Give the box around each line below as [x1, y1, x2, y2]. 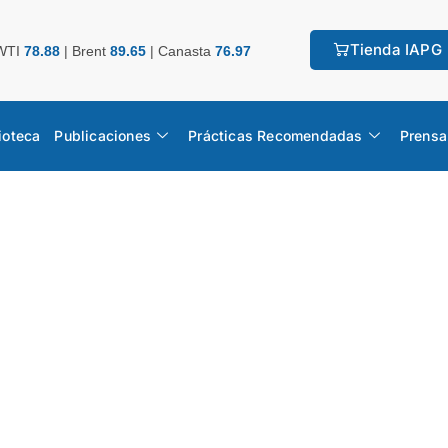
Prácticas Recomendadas [188, 126, 363, 144]
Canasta [158, 43, 215, 60]
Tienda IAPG [349, 40, 442, 60]
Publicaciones [54, 126, 152, 144]
